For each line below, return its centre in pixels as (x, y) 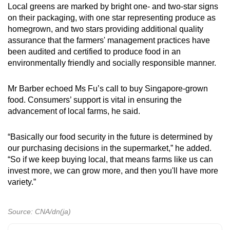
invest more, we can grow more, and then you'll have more (113, 170)
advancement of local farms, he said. (76, 111)
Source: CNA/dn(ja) (39, 211)
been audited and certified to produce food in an (94, 51)
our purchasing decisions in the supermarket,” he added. (110, 148)
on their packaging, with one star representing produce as (112, 17)
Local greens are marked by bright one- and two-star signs (113, 6)
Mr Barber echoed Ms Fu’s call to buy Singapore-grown (108, 88)
